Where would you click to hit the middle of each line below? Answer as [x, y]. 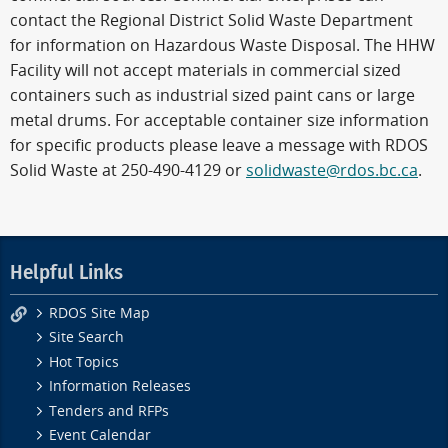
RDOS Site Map [100, 313]
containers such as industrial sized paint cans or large [212, 95]
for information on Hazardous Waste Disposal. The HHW [222, 45]
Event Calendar [100, 435]
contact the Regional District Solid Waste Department [211, 20]
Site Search [87, 338]
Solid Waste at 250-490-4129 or [128, 170]
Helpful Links [66, 273]
